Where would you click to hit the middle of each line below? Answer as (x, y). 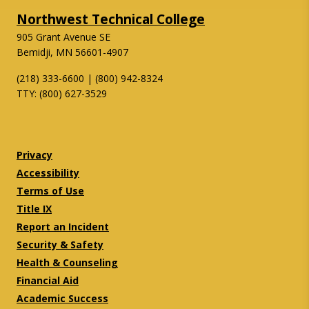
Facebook (127, 129)
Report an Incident (63, 226)
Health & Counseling (67, 262)
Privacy (34, 154)
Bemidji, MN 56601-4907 (72, 52)
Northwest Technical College (111, 19)
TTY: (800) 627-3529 (62, 93)
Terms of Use (50, 190)
